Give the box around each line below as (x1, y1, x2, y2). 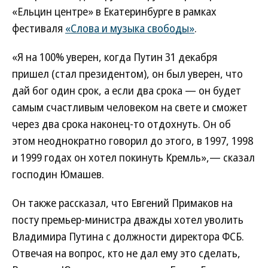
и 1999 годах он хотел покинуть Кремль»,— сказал (12, 150, 255, 165)
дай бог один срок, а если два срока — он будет (12, 83, 241, 98)
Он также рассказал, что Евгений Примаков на (12, 196, 233, 210)
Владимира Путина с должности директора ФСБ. (12, 229, 244, 243)
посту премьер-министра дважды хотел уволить (12, 212, 243, 227)
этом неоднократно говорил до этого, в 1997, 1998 (12, 133, 253, 148)
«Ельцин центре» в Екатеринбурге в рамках (12, 4, 217, 19)
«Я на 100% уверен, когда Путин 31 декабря (12, 50, 217, 64)
